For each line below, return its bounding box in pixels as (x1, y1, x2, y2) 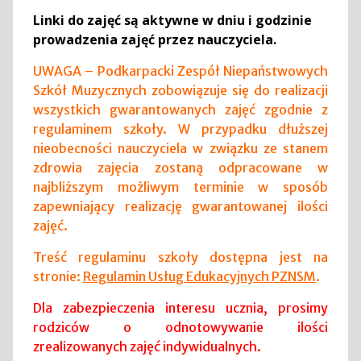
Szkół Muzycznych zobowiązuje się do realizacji (32, 82, 329, 99)
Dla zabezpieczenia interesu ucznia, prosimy (32, 300, 329, 317)
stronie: (32, 268, 83, 285)
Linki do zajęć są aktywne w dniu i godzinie (32, 11, 312, 30)
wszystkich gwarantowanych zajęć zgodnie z (32, 102, 329, 118)
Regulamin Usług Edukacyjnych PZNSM (82, 268, 316, 285)
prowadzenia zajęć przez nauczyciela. (32, 31, 276, 49)
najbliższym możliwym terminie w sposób (32, 179, 329, 196)
